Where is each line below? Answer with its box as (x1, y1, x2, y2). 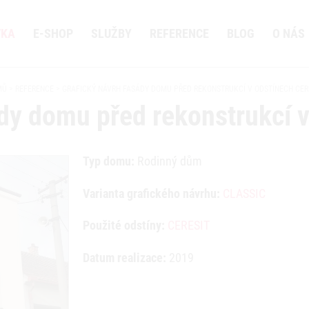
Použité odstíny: (82, 217, 165, 232)
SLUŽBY (91, 26, 132, 41)
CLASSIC (222, 186, 266, 201)
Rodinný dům (134, 153, 202, 168)
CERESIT (167, 217, 210, 232)
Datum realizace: (82, 250, 166, 265)
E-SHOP (33, 26, 73, 41)
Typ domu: (82, 153, 134, 168)
